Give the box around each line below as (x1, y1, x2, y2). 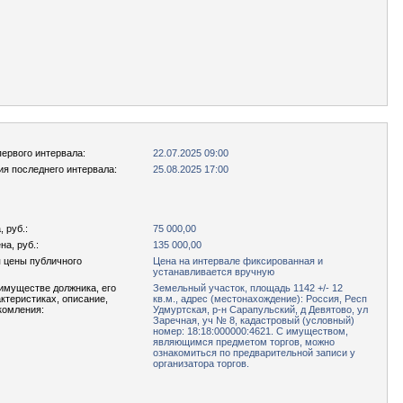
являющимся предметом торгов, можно (153, 336, 335, 347)
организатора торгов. (153, 358, 249, 369)
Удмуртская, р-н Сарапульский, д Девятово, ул (153, 304, 368, 315)
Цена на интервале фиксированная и (153, 255, 323, 266)
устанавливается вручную (153, 266, 274, 277)
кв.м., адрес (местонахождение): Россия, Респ (153, 293, 367, 304)
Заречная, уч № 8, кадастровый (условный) (153, 315, 354, 326)
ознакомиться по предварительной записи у (153, 347, 355, 358)
